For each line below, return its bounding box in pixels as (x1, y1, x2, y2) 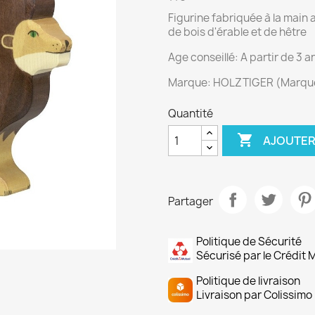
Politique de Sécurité (196, 234, 302, 249)
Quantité (168, 106, 213, 121)
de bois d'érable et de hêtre (168, 25, 307, 39)
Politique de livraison (196, 274, 300, 288)
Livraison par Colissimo (196, 288, 312, 302)
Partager (168, 193, 213, 209)
